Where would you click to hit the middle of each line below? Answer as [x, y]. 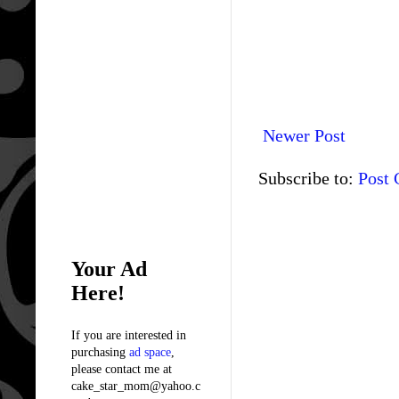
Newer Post [304, 135]
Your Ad [109, 269]
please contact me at [122, 369]
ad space [150, 352]
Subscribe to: [308, 178]
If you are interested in [129, 335]
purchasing [100, 352]
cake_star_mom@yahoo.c [136, 386]
